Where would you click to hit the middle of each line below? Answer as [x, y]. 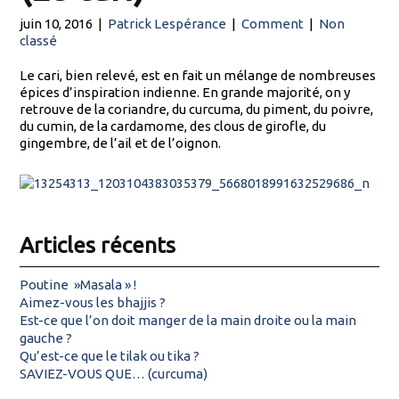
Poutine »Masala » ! [78, 285]
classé [39, 41]
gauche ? [46, 338]
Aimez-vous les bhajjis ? [93, 303]
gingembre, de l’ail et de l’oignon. [121, 143]
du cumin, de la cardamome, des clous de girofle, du [173, 126]
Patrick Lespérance [167, 24]
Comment [273, 24]
